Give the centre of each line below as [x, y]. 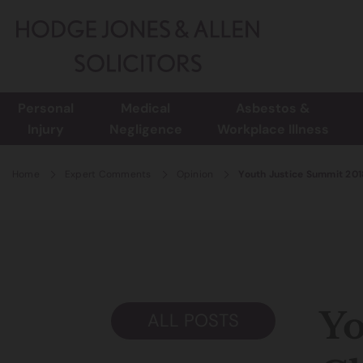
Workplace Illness [273, 130]
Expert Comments [108, 174]
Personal [45, 109]
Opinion [195, 174]
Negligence [145, 130]
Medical [146, 109]
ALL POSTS [194, 320]
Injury [45, 130]
